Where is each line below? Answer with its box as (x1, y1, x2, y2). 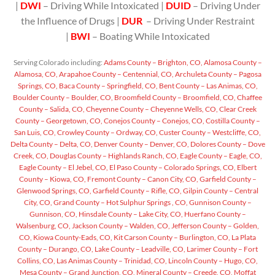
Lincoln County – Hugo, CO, (167, 256, 258, 266)
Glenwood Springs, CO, (17, 186, 91, 196)
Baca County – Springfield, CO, (57, 81, 158, 91)
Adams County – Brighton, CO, (102, 58, 203, 68)
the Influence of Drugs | (20, 15, 122, 27)
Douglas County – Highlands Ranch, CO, (48, 151, 179, 161)
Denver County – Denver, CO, (92, 139, 189, 149)
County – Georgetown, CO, (15, 116, 103, 126)
